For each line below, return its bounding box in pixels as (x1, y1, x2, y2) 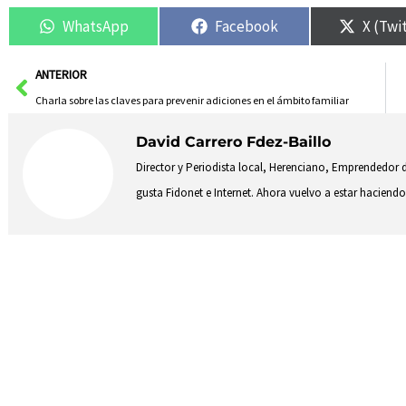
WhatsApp (62, 15, 129, 36)
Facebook (214, 15, 278, 36)
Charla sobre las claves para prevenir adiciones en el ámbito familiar (34, 93, 349, 108)
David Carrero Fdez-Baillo (136, 132, 332, 150)
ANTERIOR (34, 67, 87, 83)
